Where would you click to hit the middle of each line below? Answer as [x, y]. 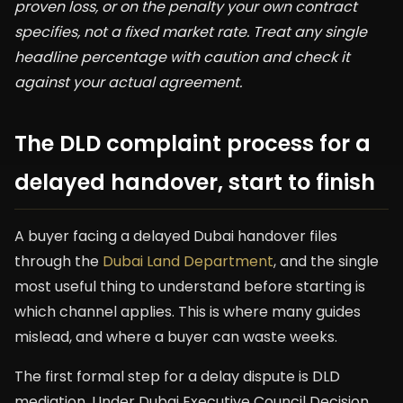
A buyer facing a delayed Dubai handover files [176, 236]
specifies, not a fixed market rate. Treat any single [191, 32]
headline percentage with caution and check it [182, 57]
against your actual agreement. [128, 82]
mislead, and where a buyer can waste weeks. [176, 337]
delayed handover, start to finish [195, 182]
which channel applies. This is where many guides [188, 312]
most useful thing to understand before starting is [190, 287]
